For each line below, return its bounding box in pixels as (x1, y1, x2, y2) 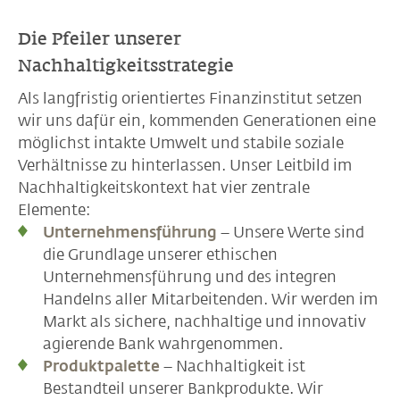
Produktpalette (43, 357, 160, 375)
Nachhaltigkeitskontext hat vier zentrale (18, 179, 310, 196)
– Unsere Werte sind (217, 223, 364, 241)
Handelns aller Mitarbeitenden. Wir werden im (43, 290, 378, 308)
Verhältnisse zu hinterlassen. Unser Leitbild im (18, 156, 352, 174)
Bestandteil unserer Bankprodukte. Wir (43, 379, 323, 397)
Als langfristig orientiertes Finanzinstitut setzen (18, 89, 362, 107)
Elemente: (18, 201, 90, 219)
